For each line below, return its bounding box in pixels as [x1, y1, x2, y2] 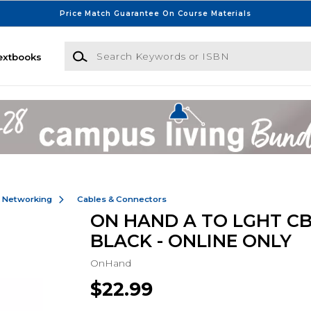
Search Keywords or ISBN [63, 42, 188, 54]
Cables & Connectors [76, 194, 167, 204]
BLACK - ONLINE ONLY [90, 230, 292, 252]
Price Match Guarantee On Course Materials [60, 8, 251, 18]
